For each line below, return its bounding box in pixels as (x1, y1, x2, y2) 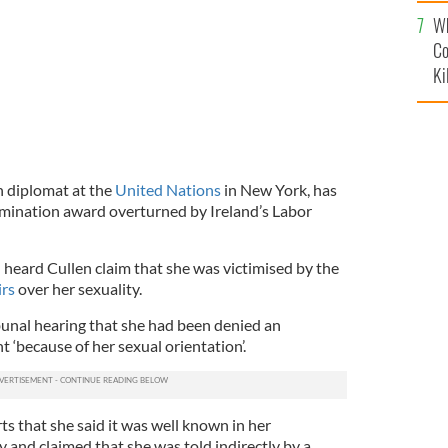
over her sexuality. (14, 278, 142, 298)
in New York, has (220, 179, 337, 199)
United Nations (114, 179, 221, 199)
